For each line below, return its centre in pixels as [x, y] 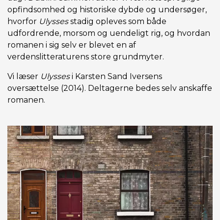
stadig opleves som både [117, 21]
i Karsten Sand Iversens [117, 76]
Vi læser [24, 76]
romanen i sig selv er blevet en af [72, 45]
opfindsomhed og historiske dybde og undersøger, [107, 10]
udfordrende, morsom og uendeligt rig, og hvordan [109, 33]
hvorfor [23, 21]
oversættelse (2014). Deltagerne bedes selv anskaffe [110, 88]
